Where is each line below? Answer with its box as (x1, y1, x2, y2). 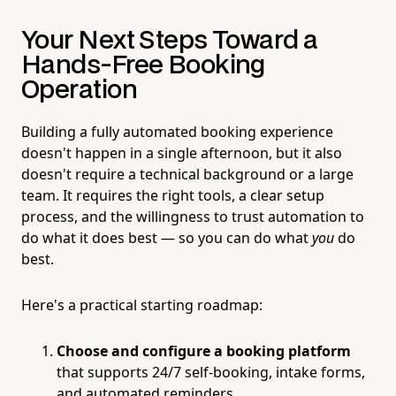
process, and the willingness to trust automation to (21, 206, 364, 226)
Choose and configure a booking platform (57, 340, 351, 361)
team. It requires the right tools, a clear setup (21, 185, 324, 205)
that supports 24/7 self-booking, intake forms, (57, 362, 365, 382)
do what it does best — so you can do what (21, 227, 312, 247)
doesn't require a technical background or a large (21, 164, 354, 184)
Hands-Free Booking (21, 53, 265, 78)
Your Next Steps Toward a (21, 28, 318, 53)
